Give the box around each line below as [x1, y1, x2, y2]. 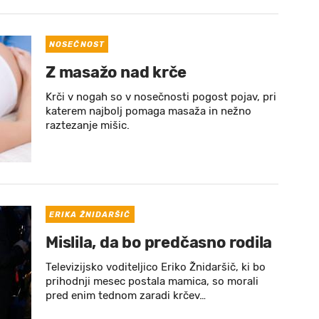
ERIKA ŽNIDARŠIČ [49, 210, 131, 219]
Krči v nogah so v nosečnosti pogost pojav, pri [46, 90, 276, 103]
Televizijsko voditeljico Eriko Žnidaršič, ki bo [46, 261, 266, 273]
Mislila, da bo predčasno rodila [46, 233, 273, 252]
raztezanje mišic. [46, 119, 130, 132]
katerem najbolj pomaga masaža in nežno [46, 105, 251, 117]
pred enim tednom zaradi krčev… [46, 289, 206, 302]
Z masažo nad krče [46, 63, 187, 82]
